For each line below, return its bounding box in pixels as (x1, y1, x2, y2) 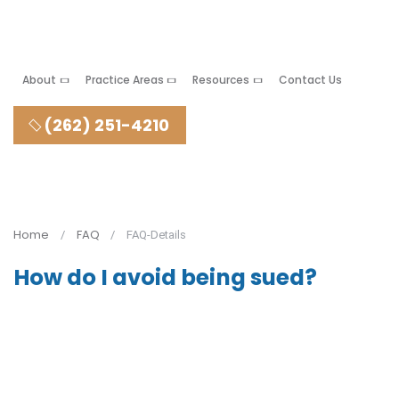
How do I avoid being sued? (13, 262, 317, 293)
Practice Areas (85, 72, 164, 87)
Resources (192, 72, 250, 87)
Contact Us (278, 72, 342, 87)
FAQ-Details (126, 228, 187, 241)
